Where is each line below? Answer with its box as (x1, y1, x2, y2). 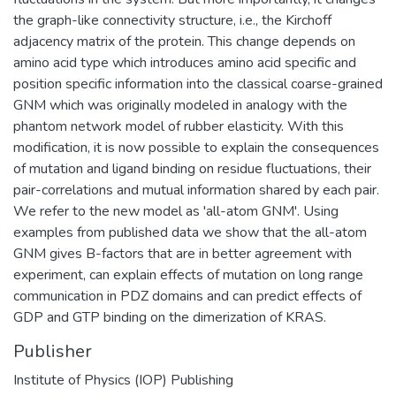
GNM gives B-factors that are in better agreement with (13, 243, 352, 263)
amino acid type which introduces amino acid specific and (13, 52, 356, 72)
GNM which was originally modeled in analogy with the (13, 95, 347, 115)
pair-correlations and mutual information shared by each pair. (13, 179, 379, 200)
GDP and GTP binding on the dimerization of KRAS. (13, 307, 326, 327)
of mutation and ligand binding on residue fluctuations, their (13, 158, 371, 179)
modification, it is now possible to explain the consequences (13, 137, 379, 157)
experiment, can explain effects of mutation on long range (13, 264, 363, 285)
